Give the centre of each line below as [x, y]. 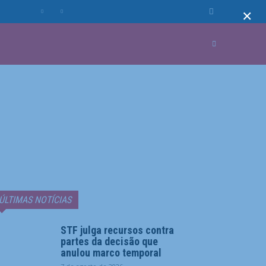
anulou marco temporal [111, 253]
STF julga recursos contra [117, 230]
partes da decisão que [109, 241]
